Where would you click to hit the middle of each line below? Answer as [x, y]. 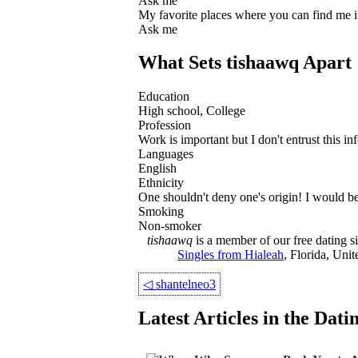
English [157, 169]
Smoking [161, 212]
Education [164, 97]
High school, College [192, 111]
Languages [166, 154]
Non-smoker [170, 226]
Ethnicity [161, 183]
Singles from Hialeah [231, 255]
